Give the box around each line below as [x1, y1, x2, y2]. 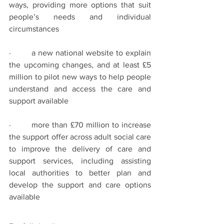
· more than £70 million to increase [9, 120, 151, 129]
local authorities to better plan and [9, 168, 151, 177]
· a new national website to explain [9, 48, 151, 57]
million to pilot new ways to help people [9, 72, 151, 81]
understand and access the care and [9, 84, 151, 93]
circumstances [9, 24, 59, 33]
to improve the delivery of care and [9, 144, 151, 153]
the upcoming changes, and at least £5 [9, 60, 151, 69]
